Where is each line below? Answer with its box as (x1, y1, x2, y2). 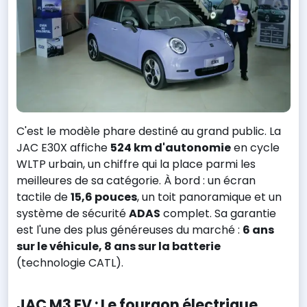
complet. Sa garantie (160, 206, 276, 222)
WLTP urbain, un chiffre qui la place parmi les (16, 156, 256, 173)
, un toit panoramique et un (137, 189, 282, 206)
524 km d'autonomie (110, 140, 231, 156)
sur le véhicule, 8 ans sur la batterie (16, 238, 221, 255)
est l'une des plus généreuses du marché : (16, 222, 243, 238)
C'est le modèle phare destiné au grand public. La (16, 123, 281, 140)
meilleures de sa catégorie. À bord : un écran (16, 173, 256, 189)
